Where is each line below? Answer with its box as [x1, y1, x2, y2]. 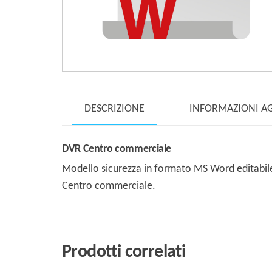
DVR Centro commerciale [62, 143, 172, 155]
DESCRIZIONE [84, 103, 145, 115]
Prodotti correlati [62, 243, 186, 262]
